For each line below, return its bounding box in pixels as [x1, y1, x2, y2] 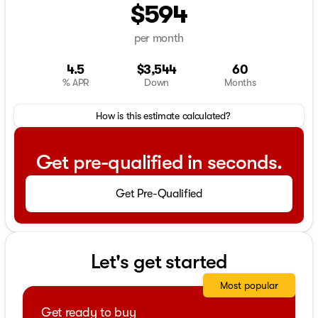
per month [133, 31, 185, 45]
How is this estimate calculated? [96, 109, 231, 121]
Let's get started [90, 250, 228, 273]
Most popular [220, 279, 278, 291]
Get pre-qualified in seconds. [36, 150, 282, 174]
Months [224, 76, 256, 88]
